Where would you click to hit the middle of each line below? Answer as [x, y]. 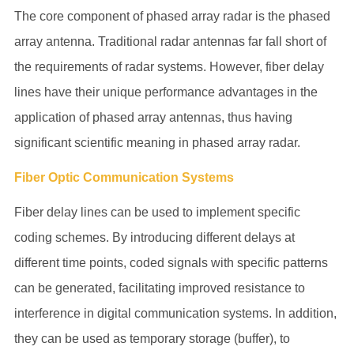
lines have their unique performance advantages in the [166, 92]
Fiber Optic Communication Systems [124, 177]
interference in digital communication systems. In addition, [175, 313]
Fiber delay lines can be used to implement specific [157, 212]
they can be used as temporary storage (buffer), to [152, 339]
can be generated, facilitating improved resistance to [159, 288]
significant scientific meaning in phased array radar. [157, 143]
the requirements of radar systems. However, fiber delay [169, 67]
